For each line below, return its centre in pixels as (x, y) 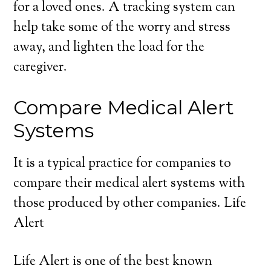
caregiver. (41, 68)
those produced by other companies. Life (130, 204)
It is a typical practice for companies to (122, 164)
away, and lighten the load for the (109, 48)
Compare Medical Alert (124, 107)
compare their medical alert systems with (129, 184)
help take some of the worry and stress (122, 28)
